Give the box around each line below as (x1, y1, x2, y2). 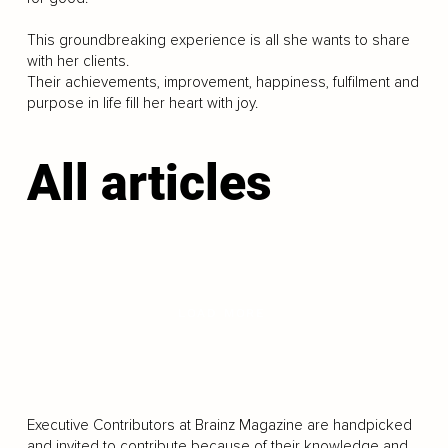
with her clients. (26, 52, 129, 70)
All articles (26, 154, 272, 212)
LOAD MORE (177, 306, 267, 321)
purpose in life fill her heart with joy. (26, 94, 258, 112)
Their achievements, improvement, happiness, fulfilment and (26, 73, 419, 91)
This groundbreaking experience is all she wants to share (26, 31, 410, 49)
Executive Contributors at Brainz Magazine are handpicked (26, 415, 412, 434)
